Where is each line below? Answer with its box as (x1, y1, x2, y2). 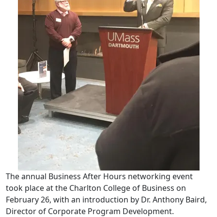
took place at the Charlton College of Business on (6, 183, 186, 193)
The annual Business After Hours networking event (6, 171, 193, 182)
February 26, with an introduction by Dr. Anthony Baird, (6, 194, 207, 205)
